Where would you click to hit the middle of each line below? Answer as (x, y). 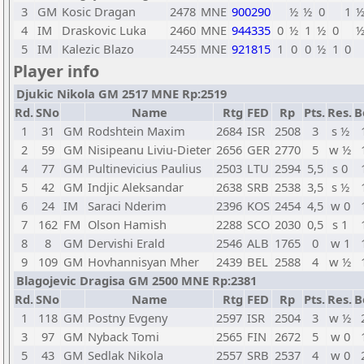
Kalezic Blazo (98, 49)
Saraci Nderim (127, 206)
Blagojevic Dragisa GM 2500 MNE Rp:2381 (136, 280)
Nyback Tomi (123, 336)
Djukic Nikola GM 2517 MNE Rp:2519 (121, 93)
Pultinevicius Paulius (145, 168)
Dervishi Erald (126, 243)
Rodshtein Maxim (136, 131)
